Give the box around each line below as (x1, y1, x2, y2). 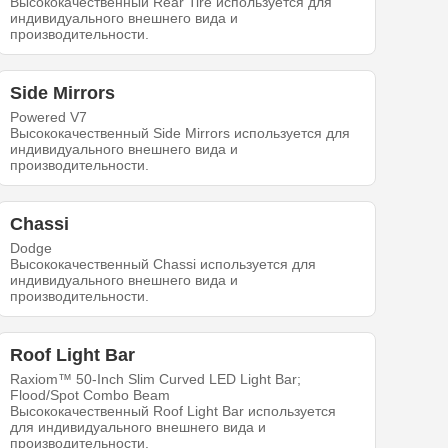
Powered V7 (10, 109, 88, 126)
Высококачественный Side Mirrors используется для (10, 125, 351, 142)
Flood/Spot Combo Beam (10, 387, 171, 404)
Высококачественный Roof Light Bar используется (10, 403, 337, 420)
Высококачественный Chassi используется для (10, 256, 317, 273)
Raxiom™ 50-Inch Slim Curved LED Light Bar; (10, 371, 302, 388)
